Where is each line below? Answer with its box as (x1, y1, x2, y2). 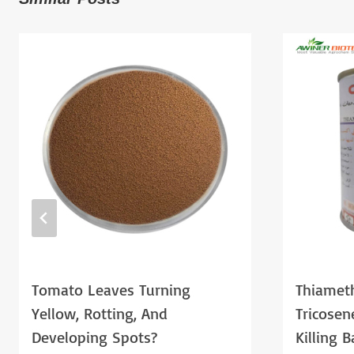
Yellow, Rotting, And (32, 303, 168, 323)
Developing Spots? (32, 326, 157, 347)
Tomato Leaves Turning (32, 279, 190, 299)
